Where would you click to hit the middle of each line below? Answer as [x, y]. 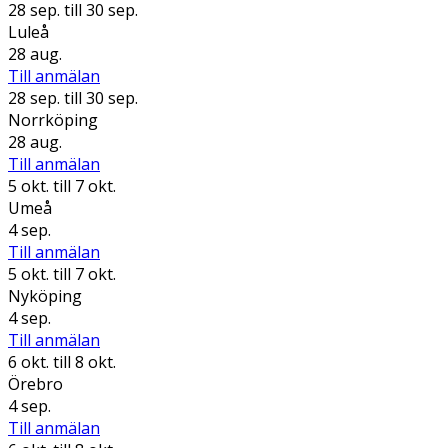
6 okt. [28, 361]
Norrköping [53, 119]
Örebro [35, 383]
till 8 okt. [82, 361]
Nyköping [45, 295]
